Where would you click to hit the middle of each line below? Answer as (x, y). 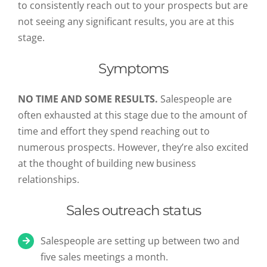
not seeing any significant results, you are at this (126, 21)
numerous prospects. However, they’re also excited (133, 147)
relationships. (50, 179)
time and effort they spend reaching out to (114, 131)
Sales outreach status (133, 210)
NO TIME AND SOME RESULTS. (88, 99)
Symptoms (133, 68)
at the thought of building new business (107, 163)
